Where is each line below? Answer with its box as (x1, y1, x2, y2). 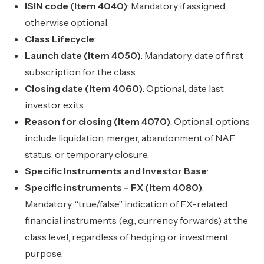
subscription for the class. (25, 66, 138, 78)
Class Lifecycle (25, 33, 95, 45)
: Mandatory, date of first (141, 49, 244, 61)
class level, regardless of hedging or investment (25, 231, 229, 243)
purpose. (25, 247, 64, 259)
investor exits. (25, 99, 86, 111)
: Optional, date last (143, 82, 225, 94)
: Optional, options (170, 115, 250, 127)
